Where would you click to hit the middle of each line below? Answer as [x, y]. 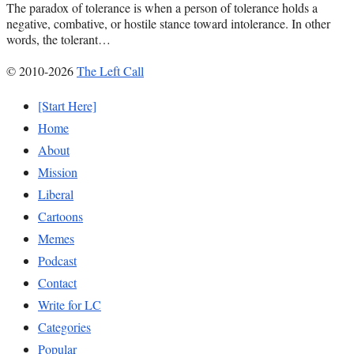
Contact [57, 283]
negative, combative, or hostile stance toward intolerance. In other [168, 24]
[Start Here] [67, 106]
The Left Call [110, 71]
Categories [64, 327]
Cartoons [60, 217]
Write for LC [70, 305]
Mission [58, 172]
